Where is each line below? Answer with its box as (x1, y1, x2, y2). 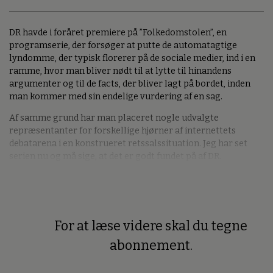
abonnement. (109, 237, 193, 253)
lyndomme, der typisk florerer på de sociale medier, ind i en (9, 52, 255, 63)
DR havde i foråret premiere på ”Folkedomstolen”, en (9, 27, 227, 38)
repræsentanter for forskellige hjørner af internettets (9, 126, 236, 136)
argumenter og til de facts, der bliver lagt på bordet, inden (9, 78, 250, 89)
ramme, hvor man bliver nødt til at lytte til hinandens (9, 65, 232, 76)
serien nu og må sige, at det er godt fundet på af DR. (9, 151, 221, 162)
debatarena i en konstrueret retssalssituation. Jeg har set (9, 138, 247, 149)
